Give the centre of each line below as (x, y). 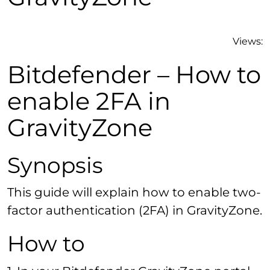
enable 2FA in (89, 101)
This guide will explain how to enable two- (134, 193)
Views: (248, 41)
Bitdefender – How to (134, 74)
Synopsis (55, 165)
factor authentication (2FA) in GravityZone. (135, 211)
